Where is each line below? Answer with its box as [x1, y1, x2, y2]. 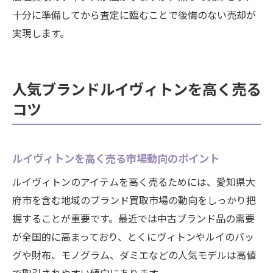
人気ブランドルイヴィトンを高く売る [12, 78, 261, 99]
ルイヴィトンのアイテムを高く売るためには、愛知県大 [12, 174, 255, 189]
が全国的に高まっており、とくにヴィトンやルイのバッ [12, 229, 254, 244]
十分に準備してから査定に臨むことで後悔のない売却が [12, 7, 256, 22]
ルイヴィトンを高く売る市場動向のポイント [12, 151, 219, 166]
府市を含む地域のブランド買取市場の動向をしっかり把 [12, 193, 256, 207]
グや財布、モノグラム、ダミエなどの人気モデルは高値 [12, 247, 256, 262]
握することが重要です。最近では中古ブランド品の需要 [12, 211, 255, 225]
